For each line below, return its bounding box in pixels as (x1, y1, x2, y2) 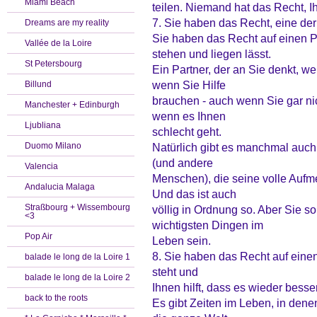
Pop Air (25, 231, 52, 241)
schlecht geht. (152, 125, 221, 138)
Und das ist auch (152, 188, 236, 200)
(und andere (152, 156, 213, 169)
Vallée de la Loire (25, 38, 92, 48)
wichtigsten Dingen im (152, 219, 263, 231)
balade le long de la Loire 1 (25, 252, 130, 262)
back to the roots (25, 293, 88, 303)
